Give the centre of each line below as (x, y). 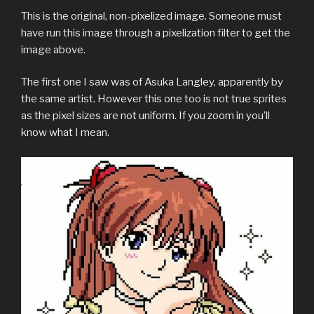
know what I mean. (65, 133)
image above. (53, 49)
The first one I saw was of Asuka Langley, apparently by (152, 82)
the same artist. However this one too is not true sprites (154, 99)
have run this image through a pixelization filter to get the (156, 33)
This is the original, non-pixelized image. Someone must (151, 16)
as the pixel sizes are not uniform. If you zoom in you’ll (145, 116)
